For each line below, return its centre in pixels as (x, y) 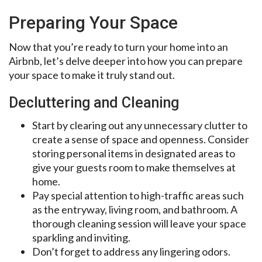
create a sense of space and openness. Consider (141, 139)
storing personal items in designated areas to (134, 153)
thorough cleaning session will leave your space (139, 223)
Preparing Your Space (93, 22)
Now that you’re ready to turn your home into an (118, 46)
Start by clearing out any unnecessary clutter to (140, 125)
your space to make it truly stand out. (92, 75)
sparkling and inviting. (81, 237)
